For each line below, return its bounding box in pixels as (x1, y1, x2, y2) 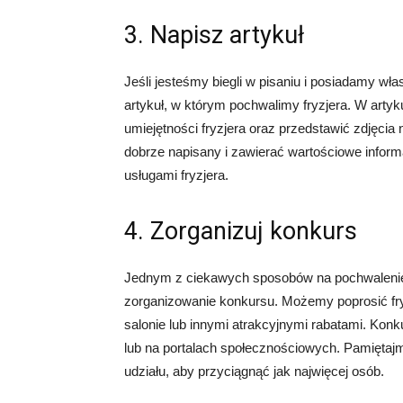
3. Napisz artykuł (124, 21, 304, 50)
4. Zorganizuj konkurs (124, 217, 357, 246)
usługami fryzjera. (124, 167, 228, 184)
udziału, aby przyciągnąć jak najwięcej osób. (124, 363, 384, 380)
